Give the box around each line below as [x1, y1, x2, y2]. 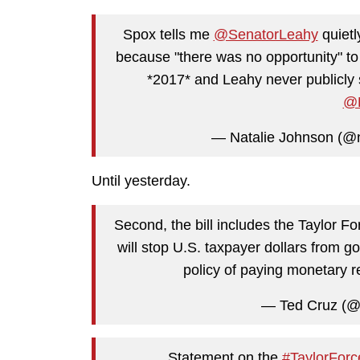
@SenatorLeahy [213, 26, 318, 43]
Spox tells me [122, 26, 214, 43]
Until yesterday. [92, 173, 190, 190]
